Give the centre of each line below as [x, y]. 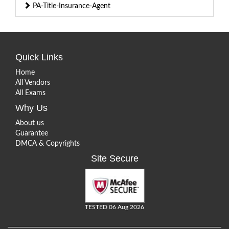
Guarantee [32, 133]
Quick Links [39, 57]
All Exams [30, 93]
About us [30, 123]
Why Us [31, 108]
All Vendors [33, 83]
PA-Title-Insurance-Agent [71, 6]
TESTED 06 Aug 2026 [114, 207]
